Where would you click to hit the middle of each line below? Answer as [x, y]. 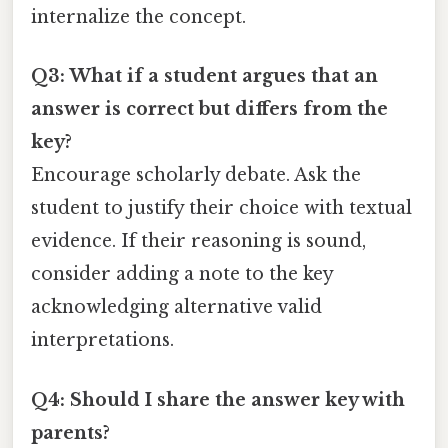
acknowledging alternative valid [176, 307]
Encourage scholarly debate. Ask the [196, 175]
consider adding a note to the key [182, 274]
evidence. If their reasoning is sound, [198, 241]
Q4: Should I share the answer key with [218, 399]
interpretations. [102, 340]
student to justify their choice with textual [221, 208]
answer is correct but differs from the [209, 109]
